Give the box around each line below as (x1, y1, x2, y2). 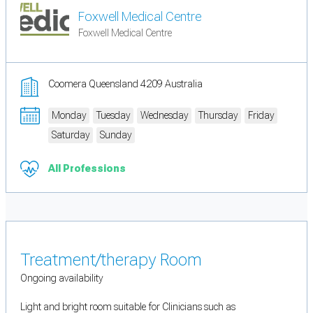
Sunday (100, 129, 131, 141)
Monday (52, 110, 86, 122)
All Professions (48, 163, 126, 175)
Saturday (52, 129, 89, 141)
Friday (248, 110, 274, 122)
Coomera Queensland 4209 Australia (48, 78, 203, 90)
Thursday (198, 110, 238, 122)
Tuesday (96, 110, 130, 122)
